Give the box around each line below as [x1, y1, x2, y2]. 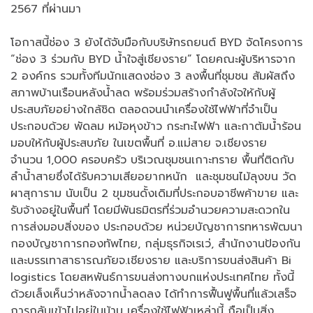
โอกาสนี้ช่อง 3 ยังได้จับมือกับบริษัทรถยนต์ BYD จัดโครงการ [10, 34, 303, 52]
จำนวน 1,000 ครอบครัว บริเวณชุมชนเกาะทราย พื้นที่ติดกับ [10, 152, 294, 169]
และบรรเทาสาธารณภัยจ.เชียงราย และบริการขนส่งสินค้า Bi [10, 252, 291, 270]
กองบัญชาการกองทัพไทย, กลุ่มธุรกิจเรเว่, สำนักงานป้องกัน [10, 235, 300, 253]
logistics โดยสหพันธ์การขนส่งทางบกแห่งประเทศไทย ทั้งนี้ [10, 269, 294, 286]
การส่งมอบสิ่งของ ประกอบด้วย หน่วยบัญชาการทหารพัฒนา [10, 219, 303, 236]
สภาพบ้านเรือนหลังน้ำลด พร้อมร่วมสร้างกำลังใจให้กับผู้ [10, 85, 275, 102]
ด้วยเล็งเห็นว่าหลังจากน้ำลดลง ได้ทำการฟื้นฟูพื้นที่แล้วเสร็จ [10, 286, 296, 303]
